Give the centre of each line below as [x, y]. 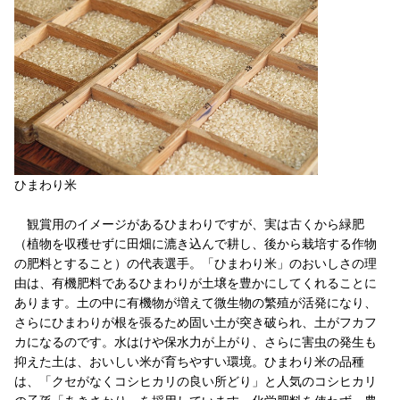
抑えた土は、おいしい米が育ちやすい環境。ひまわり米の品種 [189, 361]
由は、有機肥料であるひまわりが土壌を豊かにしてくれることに [196, 282]
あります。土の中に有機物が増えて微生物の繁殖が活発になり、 [196, 302]
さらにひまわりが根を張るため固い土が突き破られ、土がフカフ [196, 321]
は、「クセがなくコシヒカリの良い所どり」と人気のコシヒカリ [196, 380]
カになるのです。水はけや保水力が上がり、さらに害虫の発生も [196, 341]
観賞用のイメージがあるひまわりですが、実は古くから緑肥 [189, 223]
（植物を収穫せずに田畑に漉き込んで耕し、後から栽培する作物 [196, 243]
